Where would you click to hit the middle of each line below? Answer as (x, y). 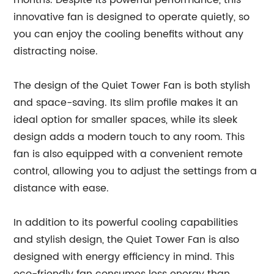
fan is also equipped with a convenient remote (128, 154)
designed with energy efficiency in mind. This (124, 257)
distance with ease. (61, 188)
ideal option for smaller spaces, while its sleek (126, 120)
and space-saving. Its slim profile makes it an (126, 103)
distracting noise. (56, 51)
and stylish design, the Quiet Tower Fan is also (127, 240)
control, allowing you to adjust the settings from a (135, 171)
